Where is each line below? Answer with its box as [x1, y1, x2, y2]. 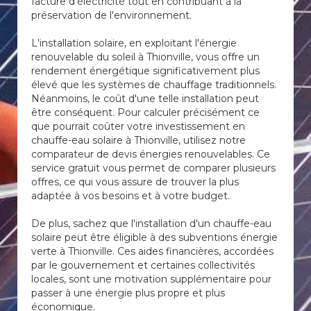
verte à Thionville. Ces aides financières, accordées [31, 245, 274, 258]
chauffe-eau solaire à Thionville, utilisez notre [31, 134, 246, 146]
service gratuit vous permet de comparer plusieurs [31, 162, 276, 174]
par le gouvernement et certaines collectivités [31, 259, 255, 271]
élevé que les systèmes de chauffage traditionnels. [31, 78, 276, 91]
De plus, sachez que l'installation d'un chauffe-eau [31, 217, 271, 230]
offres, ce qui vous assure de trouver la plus [31, 176, 239, 188]
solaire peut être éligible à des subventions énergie [31, 231, 278, 244]
